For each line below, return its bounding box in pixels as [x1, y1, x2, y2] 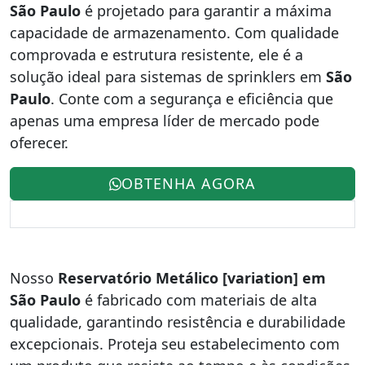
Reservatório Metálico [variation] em [58, 268, 326, 288]
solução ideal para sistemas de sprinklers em [10, 67, 326, 87]
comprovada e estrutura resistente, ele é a [10, 45, 303, 65]
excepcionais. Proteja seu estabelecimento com [10, 334, 340, 354]
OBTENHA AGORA [121, 174, 257, 194]
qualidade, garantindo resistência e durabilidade [10, 312, 345, 332]
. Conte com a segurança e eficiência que [51, 89, 333, 109]
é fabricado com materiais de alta [81, 290, 317, 310]
